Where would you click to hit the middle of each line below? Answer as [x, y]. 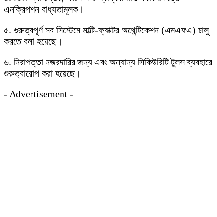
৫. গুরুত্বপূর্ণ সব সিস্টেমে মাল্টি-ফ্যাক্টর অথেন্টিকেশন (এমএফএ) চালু [106, 30]
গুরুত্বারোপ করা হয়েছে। [42, 73]
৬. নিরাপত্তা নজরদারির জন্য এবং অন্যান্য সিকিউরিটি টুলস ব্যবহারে [108, 62]
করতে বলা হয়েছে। [33, 41]
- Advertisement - [39, 94]
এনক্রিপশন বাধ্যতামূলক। [44, 9]
